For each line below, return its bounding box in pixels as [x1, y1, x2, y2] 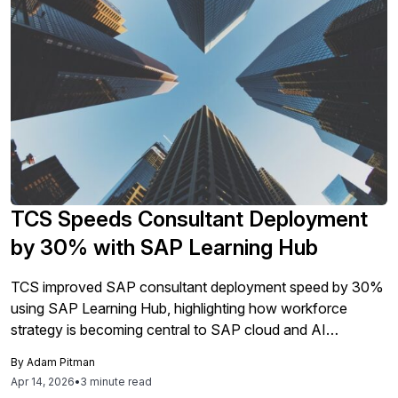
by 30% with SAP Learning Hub [11, 235, 318, 260]
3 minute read [80, 375, 152, 388]
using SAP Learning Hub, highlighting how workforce [11, 299, 347, 317]
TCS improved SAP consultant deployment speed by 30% [11, 278, 384, 296]
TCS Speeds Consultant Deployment [11, 206, 368, 232]
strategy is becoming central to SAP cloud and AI [11, 321, 326, 338]
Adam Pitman [27, 355, 95, 369]
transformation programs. [11, 342, 172, 360]
